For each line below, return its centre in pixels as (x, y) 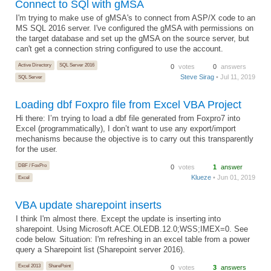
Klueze (201, 177)
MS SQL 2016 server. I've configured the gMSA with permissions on (135, 29)
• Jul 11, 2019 (235, 77)
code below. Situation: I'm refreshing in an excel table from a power (133, 239)
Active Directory (34, 65)
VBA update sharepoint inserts (88, 205)
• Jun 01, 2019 (233, 177)
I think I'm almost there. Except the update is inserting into (119, 219)
